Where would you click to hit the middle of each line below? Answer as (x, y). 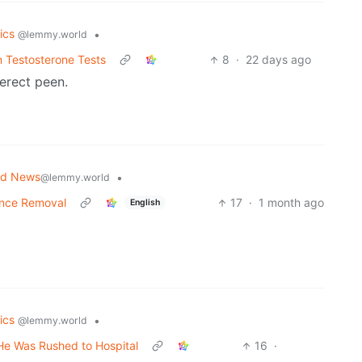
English (145, 202)
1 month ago (291, 203)
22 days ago (279, 60)
